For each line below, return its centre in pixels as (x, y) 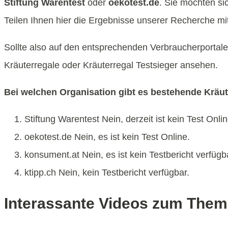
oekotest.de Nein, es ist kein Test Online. (107, 137)
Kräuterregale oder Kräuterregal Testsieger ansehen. (111, 65)
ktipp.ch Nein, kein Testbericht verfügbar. (107, 172)
